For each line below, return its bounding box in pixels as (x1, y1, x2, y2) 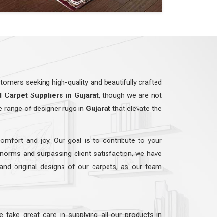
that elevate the (110, 104, 162, 113)
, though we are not (98, 91, 162, 100)
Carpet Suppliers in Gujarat (4, 91, 99, 100)
